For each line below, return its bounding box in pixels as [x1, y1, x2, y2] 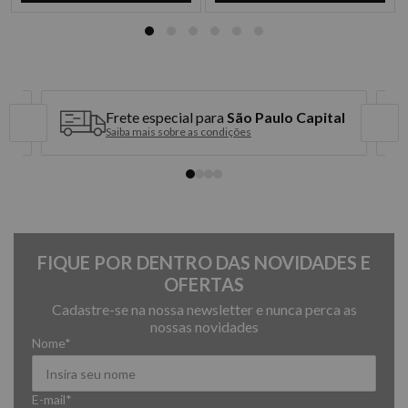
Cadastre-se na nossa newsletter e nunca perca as [51, 301, 357, 318]
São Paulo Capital [227, 107, 345, 126]
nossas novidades [149, 318, 259, 335]
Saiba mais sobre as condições [106, 124, 251, 138]
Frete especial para [106, 107, 227, 126]
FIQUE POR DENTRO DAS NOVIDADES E [37, 251, 371, 273]
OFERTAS [164, 273, 244, 295]
